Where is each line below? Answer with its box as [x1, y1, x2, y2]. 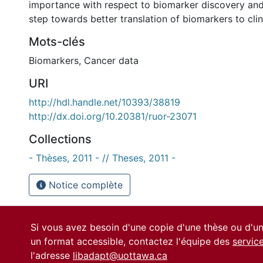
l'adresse [31, 249, 73, 261]
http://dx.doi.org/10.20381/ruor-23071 [29, 110, 197, 122]
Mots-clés [29, 35, 85, 49]
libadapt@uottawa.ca [73, 249, 167, 261]
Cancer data [84, 55, 139, 66]
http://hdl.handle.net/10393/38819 [29, 96, 180, 108]
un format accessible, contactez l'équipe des [31, 235, 232, 247]
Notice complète [46, 179, 123, 191]
